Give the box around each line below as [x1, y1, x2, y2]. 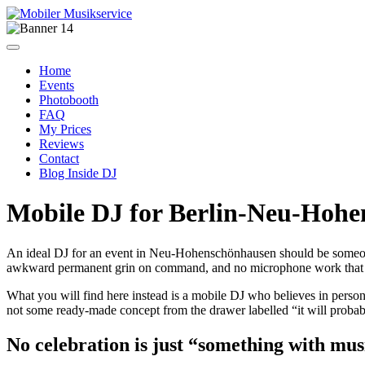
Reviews [39, 137, 84, 151]
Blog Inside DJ [39, 166, 117, 180]
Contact [39, 152, 79, 165]
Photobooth [39, 93, 99, 107]
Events [39, 78, 74, 92]
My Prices [39, 122, 91, 136]
